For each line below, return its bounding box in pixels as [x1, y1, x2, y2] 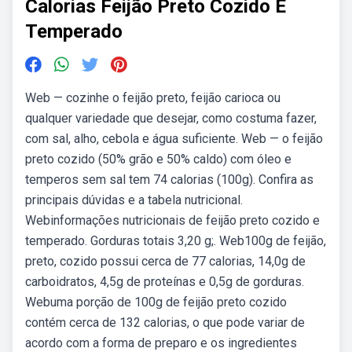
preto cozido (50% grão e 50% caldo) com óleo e [25, 152, 291, 167]
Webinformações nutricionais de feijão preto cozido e [25, 213, 320, 228]
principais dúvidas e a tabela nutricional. [25, 192, 243, 207]
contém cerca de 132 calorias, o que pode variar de [25, 315, 305, 330]
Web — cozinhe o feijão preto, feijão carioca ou [25, 90, 280, 105]
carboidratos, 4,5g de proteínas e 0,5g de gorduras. [25, 274, 304, 289]
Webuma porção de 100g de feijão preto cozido [25, 295, 287, 310]
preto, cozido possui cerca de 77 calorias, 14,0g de [25, 254, 306, 269]
